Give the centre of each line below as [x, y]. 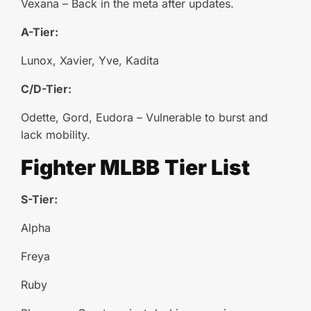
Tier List [207, 167]
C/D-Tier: [46, 89]
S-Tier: [39, 199]
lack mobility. [56, 135]
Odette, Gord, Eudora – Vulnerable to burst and [144, 117]
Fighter [60, 167]
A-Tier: [40, 32]
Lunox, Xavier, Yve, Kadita [90, 60]
